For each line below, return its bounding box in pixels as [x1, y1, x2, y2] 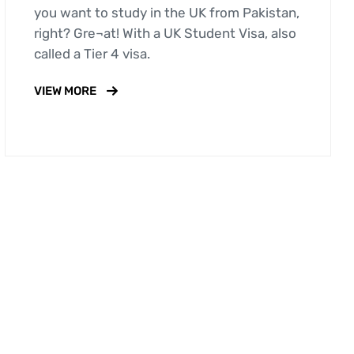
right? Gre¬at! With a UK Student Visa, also [33, 25, 296, 42]
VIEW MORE [33, 84, 96, 99]
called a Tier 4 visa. [33, 46, 150, 62]
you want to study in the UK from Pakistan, [33, 5, 299, 21]
